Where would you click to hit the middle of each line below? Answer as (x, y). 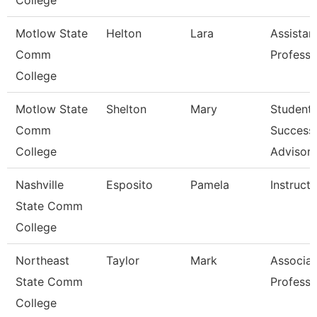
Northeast (42, 260)
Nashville (40, 185)
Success (292, 130)
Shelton (126, 109)
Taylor (123, 260)
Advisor (291, 151)
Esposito (129, 185)
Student (291, 109)
